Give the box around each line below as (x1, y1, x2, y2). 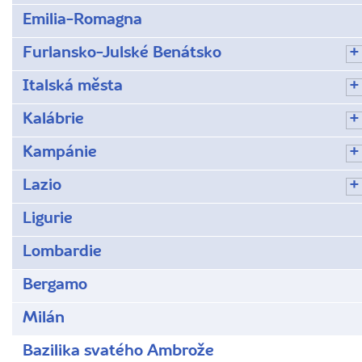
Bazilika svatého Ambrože (23, 343, 213, 360)
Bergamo (23, 276, 87, 293)
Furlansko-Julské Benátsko (23, 44, 221, 61)
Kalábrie (23, 111, 83, 128)
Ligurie (23, 210, 72, 227)
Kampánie (23, 144, 96, 161)
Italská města (23, 78, 123, 95)
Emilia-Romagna (23, 11, 142, 28)
